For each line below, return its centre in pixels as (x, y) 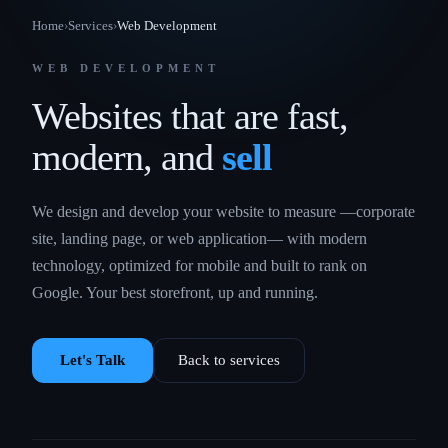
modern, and (127, 157)
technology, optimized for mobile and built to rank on (199, 265)
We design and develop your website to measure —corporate (223, 211)
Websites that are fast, (190, 116)
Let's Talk (92, 360)
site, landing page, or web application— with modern (199, 238)
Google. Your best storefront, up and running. (175, 292)
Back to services (229, 360)
